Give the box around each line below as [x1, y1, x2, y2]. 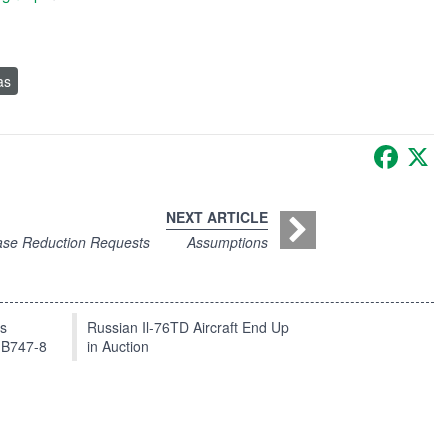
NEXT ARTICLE [165, 207, 268, 228]
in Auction [87, 336, 149, 357]
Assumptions [186, 232, 268, 253]
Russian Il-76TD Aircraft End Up [87, 317, 289, 338]
